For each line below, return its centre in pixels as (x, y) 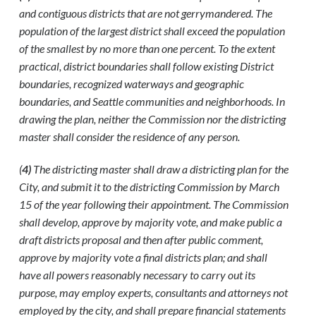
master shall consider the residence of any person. (130, 136)
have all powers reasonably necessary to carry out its (138, 274)
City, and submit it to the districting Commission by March (150, 186)
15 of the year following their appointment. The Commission (154, 204)
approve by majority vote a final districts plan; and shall (144, 257)
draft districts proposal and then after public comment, (141, 239)
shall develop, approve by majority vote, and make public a (151, 221)
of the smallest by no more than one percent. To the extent (147, 48)
